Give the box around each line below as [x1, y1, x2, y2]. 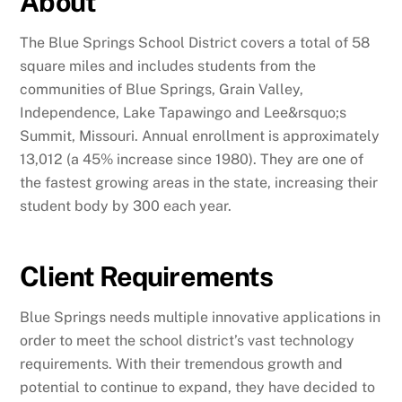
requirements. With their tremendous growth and [20, 354, 344, 372]
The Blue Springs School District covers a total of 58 [20, 33, 371, 51]
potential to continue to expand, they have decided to [20, 378, 376, 396]
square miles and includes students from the [20, 57, 317, 74]
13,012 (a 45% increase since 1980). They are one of [20, 150, 364, 168]
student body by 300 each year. [20, 197, 232, 214]
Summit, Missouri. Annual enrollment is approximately [20, 127, 380, 144]
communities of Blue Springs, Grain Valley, [20, 80, 304, 98]
